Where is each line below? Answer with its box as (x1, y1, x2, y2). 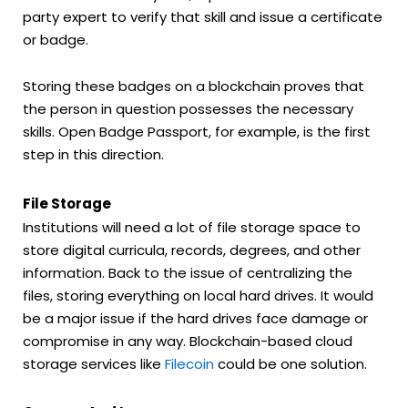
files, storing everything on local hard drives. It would (23, 285, 373, 305)
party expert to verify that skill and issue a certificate (23, 7, 382, 27)
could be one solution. (214, 353, 367, 373)
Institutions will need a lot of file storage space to (23, 217, 361, 237)
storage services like (23, 353, 165, 373)
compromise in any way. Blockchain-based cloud (23, 331, 352, 351)
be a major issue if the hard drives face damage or (23, 308, 368, 328)
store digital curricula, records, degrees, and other (23, 240, 361, 260)
